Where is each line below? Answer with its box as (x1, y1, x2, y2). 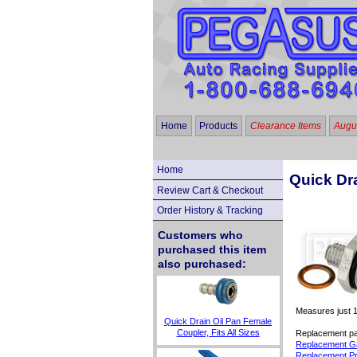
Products (199, 120, 238, 131)
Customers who (157, 229, 243, 242)
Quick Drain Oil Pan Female (164, 316, 273, 326)
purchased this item (157, 243, 266, 257)
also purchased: (157, 257, 246, 271)
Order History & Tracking (156, 205, 263, 217)
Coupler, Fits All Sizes (176, 327, 260, 337)
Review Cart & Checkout (156, 184, 263, 196)
